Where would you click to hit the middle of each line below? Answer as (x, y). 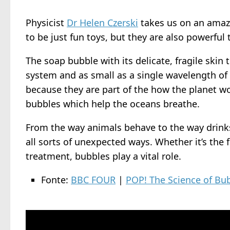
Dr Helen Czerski (102, 23)
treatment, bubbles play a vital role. (103, 156)
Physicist (46, 23)
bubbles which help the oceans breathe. (113, 104)
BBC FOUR (93, 180)
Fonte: (56, 180)
